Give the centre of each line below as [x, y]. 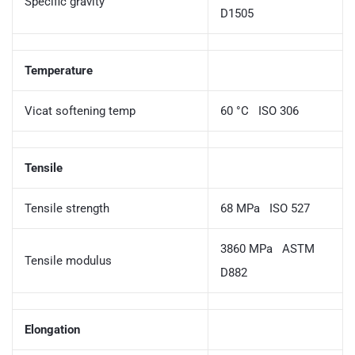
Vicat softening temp [80, 111]
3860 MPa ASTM [267, 248]
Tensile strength [67, 208]
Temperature [59, 70]
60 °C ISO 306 [260, 111]
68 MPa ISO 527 [265, 208]
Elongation [52, 329]
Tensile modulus [68, 260]
